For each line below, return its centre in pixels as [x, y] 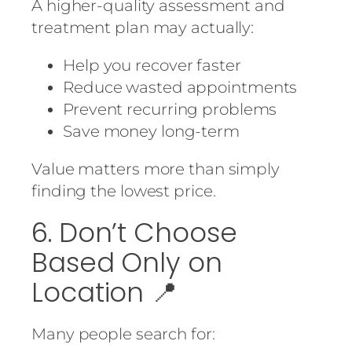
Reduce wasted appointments [180, 88]
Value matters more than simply [156, 169]
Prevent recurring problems [170, 110]
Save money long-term [151, 132]
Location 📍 [104, 293]
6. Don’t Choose [134, 233]
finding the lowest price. [124, 191]
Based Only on [127, 263]
